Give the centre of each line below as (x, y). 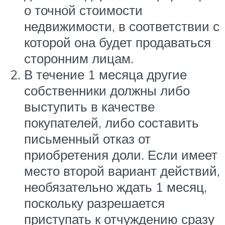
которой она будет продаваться (118, 42)
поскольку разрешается (94, 203)
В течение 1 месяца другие (105, 74)
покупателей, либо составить (111, 122)
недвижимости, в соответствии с (122, 26)
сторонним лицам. (79, 58)
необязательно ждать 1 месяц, (116, 187)
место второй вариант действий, (122, 171)
